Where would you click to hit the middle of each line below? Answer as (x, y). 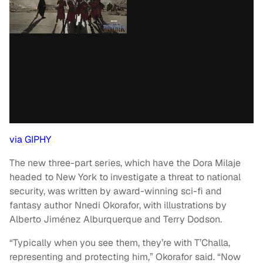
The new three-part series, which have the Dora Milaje (125, 163)
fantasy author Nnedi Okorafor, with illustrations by (118, 205)
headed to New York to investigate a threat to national (125, 177)
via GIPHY (30, 140)
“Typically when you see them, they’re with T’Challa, (120, 243)
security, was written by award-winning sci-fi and (116, 191)
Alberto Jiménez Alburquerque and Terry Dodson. (117, 220)
